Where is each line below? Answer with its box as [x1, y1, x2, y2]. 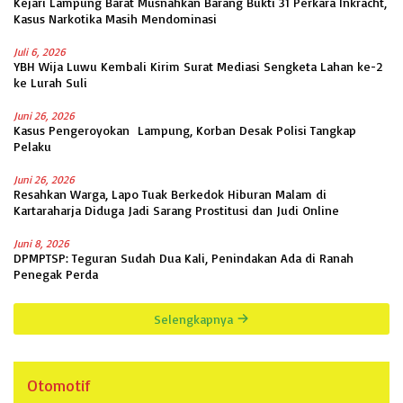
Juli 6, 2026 [13, 44, 66, 58]
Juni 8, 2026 [13, 236, 69, 250]
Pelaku [13, 138, 51, 154]
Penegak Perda [13, 265, 98, 282]
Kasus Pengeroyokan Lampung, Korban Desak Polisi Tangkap [13, 121, 356, 138]
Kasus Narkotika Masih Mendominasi [13, 10, 217, 26]
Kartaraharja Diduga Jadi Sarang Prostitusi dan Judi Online [13, 201, 339, 218]
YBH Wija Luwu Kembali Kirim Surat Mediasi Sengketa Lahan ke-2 [13, 58, 382, 74]
